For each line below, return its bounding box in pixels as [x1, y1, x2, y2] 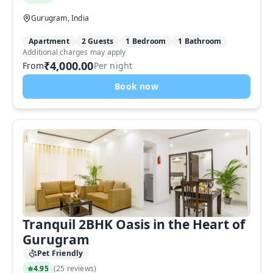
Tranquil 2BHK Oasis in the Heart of [23, 216, 245, 233]
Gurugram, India [31, 13, 89, 23]
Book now [115, 80, 158, 92]
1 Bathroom [178, 36, 222, 46]
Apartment [29, 36, 69, 46]
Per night [93, 60, 133, 71]
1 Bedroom [126, 36, 166, 46]
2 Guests [81, 36, 114, 46]
